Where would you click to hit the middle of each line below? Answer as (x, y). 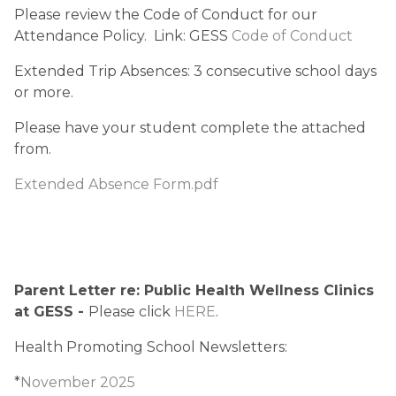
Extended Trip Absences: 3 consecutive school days (195, 71)
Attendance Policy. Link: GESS (123, 36)
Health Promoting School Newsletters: (151, 347)
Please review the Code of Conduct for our (166, 15)
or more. (44, 92)
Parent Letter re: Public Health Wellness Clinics (194, 290)
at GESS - (51, 312)
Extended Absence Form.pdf (116, 184)
